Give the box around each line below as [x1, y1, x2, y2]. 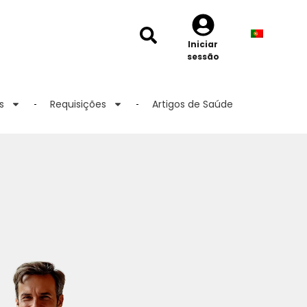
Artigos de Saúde [151, 97, 233, 112]
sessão [186, 51, 219, 62]
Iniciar [188, 38, 218, 50]
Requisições [49, 97, 106, 112]
